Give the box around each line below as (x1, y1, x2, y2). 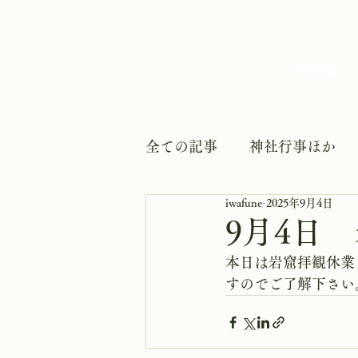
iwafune (225, 197, 262, 209)
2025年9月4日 (266, 197, 333, 209)
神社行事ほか (249, 138, 336, 153)
